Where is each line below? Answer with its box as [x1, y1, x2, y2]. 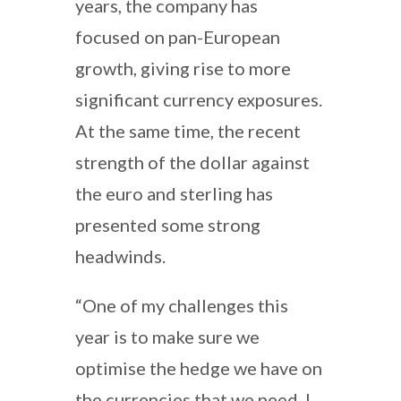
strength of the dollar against [75, 150, 310, 173]
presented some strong [75, 213, 260, 235]
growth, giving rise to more [75, 56, 291, 79]
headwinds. [75, 244, 166, 267]
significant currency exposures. [75, 88, 322, 110]
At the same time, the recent [75, 119, 301, 141]
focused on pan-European [75, 25, 280, 47]
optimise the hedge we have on [75, 356, 322, 379]
